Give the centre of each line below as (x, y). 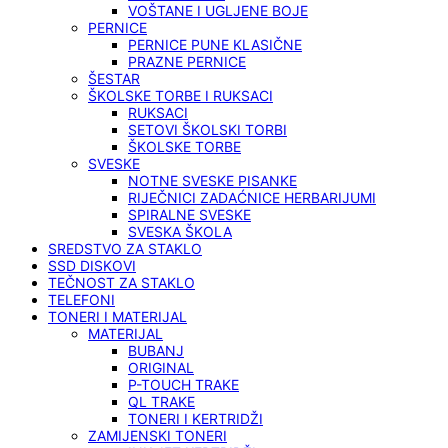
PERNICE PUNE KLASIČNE (215, 44)
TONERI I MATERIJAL (117, 316)
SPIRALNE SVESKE (189, 214)
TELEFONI (81, 299)
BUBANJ (156, 350)
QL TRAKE (161, 401)
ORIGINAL (161, 367)
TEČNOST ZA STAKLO (121, 282)
